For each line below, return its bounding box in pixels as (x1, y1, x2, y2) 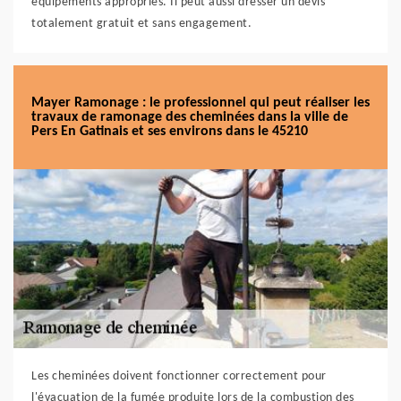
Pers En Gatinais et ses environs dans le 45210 (31, 124, 308, 139)
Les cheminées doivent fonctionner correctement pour (31, 370, 327, 383)
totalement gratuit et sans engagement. (31, 17, 252, 30)
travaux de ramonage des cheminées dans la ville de (31, 110, 348, 124)
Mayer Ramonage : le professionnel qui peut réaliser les (31, 96, 370, 110)
